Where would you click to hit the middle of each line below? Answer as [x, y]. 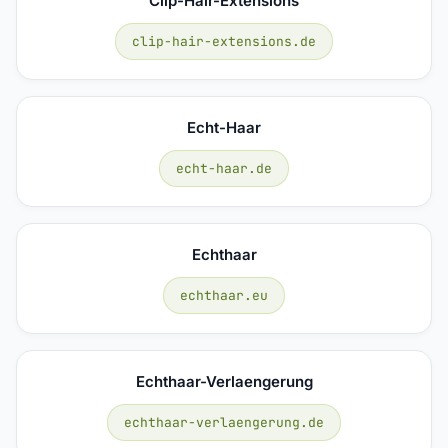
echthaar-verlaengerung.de [224, 422]
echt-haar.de [224, 168]
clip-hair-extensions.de [224, 41]
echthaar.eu [224, 295]
